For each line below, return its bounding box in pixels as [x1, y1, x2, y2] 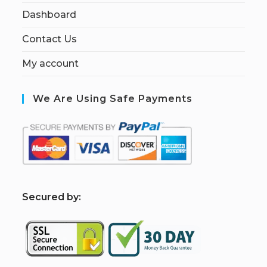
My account [22, 58, 79, 69]
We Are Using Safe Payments [33, 93, 193, 104]
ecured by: [29, 191, 82, 203]
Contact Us [22, 33, 77, 45]
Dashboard [22, 9, 77, 20]
